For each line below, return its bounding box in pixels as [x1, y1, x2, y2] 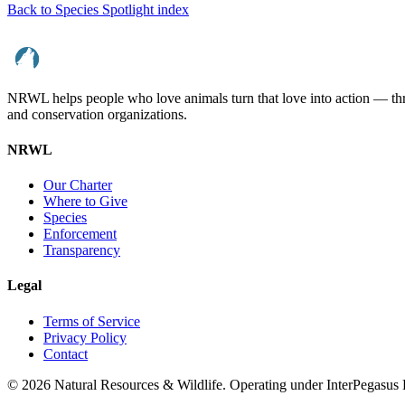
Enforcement [43, 226, 117, 242]
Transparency [43, 242, 120, 259]
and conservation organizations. [7, 106, 187, 122]
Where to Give [43, 193, 127, 210]
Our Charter [43, 177, 112, 193]
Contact [43, 345, 88, 362]
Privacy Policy [43, 329, 127, 345]
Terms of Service [43, 313, 140, 329]
